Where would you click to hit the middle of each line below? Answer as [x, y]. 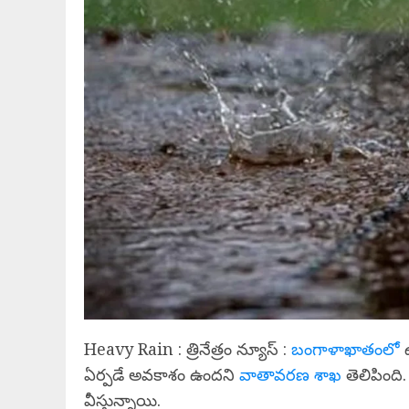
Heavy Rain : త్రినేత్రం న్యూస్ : [188, 349]
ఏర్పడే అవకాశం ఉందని [162, 375]
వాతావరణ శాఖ [290, 375]
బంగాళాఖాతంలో [346, 349]
